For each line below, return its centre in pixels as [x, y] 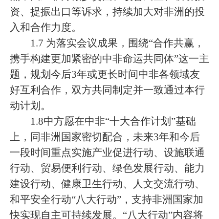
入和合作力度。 [46, 27]
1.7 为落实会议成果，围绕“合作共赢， [117, 43]
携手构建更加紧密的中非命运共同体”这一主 [109, 59]
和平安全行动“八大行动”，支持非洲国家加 [107, 199]
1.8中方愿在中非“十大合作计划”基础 [113, 121]
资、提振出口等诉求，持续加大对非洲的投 [107, 12]
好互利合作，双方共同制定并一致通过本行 [107, 90]
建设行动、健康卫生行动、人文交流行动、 [107, 184]
